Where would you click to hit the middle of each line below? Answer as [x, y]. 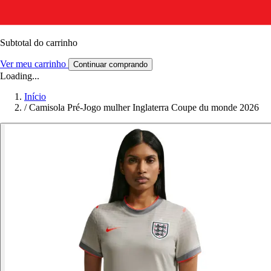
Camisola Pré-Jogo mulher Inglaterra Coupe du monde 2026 [144, 107]
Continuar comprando [110, 64]
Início [35, 96]
